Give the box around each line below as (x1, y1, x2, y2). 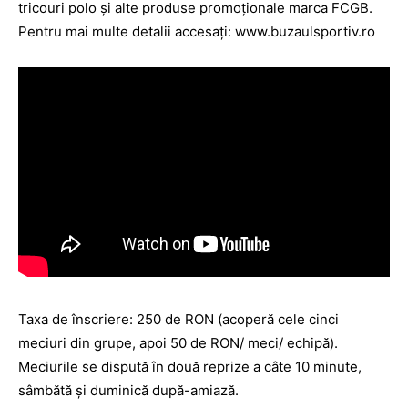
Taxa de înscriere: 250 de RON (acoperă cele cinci (18, 310, 339, 328)
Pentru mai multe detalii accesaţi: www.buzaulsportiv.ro (18, 23, 375, 40)
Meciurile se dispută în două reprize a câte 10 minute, (18, 357, 362, 375)
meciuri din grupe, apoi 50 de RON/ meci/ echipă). (18, 333, 338, 352)
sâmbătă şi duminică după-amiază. (18, 381, 239, 399)
